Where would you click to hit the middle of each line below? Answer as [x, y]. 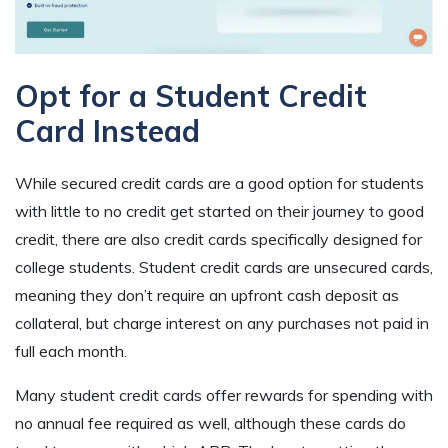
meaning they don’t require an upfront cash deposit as [207, 295]
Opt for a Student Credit [191, 96]
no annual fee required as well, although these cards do [210, 423]
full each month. [71, 351]
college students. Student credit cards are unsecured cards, [224, 267]
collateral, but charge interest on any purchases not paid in [222, 323]
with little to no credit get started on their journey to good [219, 211]
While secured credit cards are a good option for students [219, 183]
